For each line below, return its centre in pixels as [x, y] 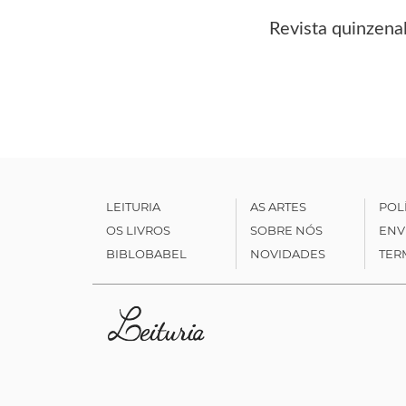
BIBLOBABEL [146, 253]
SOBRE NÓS [286, 230]
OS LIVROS [138, 230]
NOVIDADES [287, 253]
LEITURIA [133, 206]
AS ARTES [278, 206]
